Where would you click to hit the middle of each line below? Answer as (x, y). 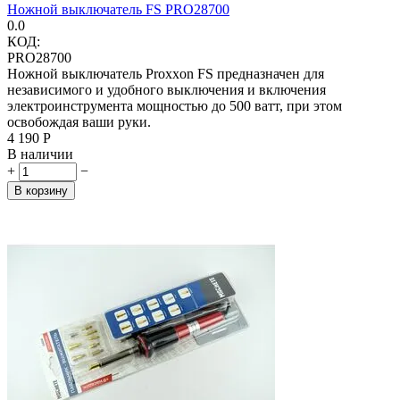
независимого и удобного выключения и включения (167, 89)
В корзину (41, 190)
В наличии (40, 154)
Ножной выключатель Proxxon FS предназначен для (166, 73)
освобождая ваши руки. (79, 121)
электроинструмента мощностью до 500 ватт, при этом (175, 105)
